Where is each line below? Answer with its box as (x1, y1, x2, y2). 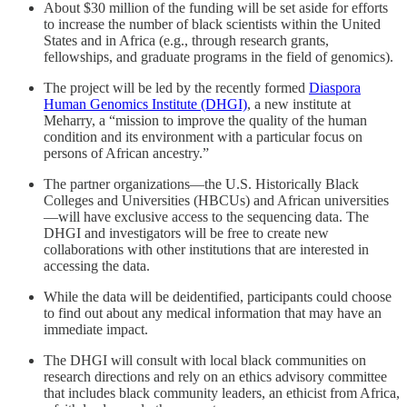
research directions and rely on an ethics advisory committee (44, 369, 387, 385)
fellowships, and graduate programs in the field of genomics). (44, 49, 393, 65)
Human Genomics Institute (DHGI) (44, 96, 247, 113)
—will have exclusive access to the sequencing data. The (44, 209, 369, 225)
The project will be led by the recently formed (44, 80, 309, 96)
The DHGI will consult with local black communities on (44, 352, 366, 369)
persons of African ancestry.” (44, 145, 209, 162)
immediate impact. (44, 322, 148, 338)
